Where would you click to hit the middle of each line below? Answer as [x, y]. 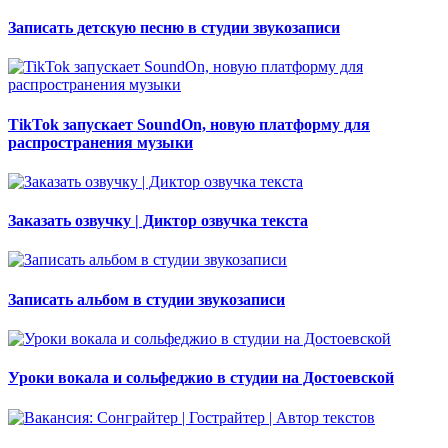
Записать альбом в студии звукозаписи [146, 299]
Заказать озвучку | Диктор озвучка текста [158, 221]
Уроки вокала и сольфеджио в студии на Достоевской [201, 378]
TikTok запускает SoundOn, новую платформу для [189, 124]
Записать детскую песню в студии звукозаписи [174, 28]
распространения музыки [100, 142]
